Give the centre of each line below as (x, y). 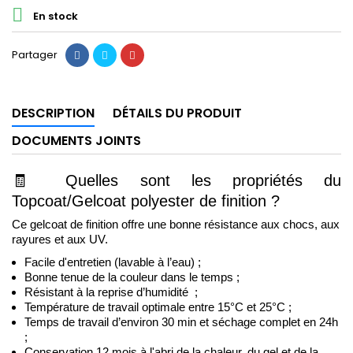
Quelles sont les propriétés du (204, 180)
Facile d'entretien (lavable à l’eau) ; (114, 262)
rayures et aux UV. (60, 239)
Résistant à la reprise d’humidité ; (113, 292)
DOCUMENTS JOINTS (76, 140)
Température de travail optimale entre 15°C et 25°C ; (158, 307)
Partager (35, 54)
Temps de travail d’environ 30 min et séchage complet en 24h (181, 322)
